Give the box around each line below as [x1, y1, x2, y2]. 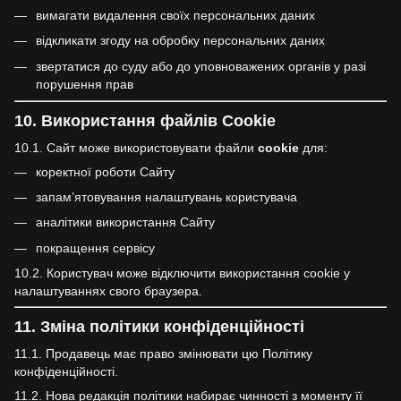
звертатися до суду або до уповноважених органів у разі [36, 58, 366, 73]
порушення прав [36, 76, 133, 91]
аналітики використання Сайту [36, 215, 215, 230]
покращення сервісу [36, 240, 155, 255]
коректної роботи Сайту [36, 164, 175, 179]
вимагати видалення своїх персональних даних [36, 7, 315, 22]
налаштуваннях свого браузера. [14, 284, 202, 299]
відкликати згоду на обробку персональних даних [36, 33, 325, 48]
